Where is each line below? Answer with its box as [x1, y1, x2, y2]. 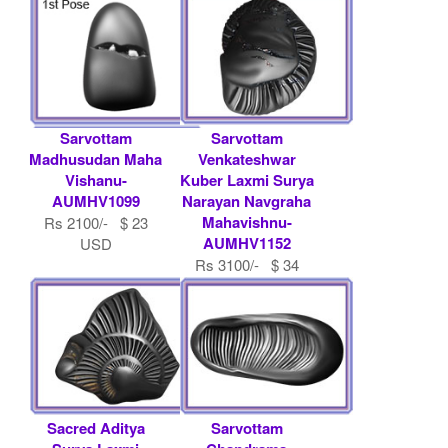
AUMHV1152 [202, 231, 291, 254]
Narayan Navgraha [182, 189, 311, 212]
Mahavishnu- [201, 210, 292, 233]
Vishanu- [64, 168, 127, 191]
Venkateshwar [197, 147, 296, 170]
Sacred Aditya [46, 416, 145, 439]
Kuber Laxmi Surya [179, 168, 314, 191]
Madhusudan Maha [29, 147, 163, 170]
